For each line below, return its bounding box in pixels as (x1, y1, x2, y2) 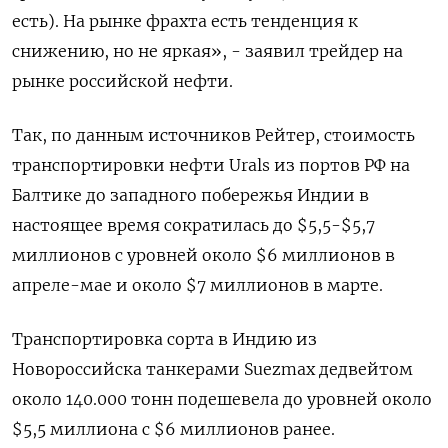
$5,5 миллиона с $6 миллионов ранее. (12, 419, 335, 439)
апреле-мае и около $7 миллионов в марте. (12, 275, 383, 295)
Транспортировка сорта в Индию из (12, 329, 317, 349)
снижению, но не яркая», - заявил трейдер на (12, 41, 403, 61)
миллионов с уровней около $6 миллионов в (12, 245, 395, 265)
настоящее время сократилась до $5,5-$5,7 (12, 215, 375, 235)
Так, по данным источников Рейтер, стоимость (12, 125, 415, 145)
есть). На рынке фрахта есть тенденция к (12, 11, 358, 31)
